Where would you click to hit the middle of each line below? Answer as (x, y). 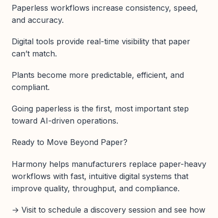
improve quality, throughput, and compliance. (96, 188)
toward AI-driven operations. (65, 121)
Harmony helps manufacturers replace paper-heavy (109, 164)
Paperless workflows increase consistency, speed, (105, 8)
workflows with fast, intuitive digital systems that (100, 176)
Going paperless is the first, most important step (100, 109)
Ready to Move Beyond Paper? (70, 142)
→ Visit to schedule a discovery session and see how (109, 209)
